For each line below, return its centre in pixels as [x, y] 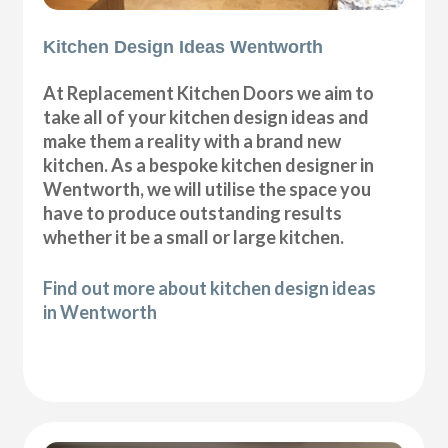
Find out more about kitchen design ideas [210, 287]
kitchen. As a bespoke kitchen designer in [209, 164]
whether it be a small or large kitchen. [194, 236]
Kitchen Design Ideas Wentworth [183, 46]
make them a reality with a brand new [192, 140]
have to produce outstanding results [193, 212]
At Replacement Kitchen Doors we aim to [209, 92]
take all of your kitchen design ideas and [206, 116]
